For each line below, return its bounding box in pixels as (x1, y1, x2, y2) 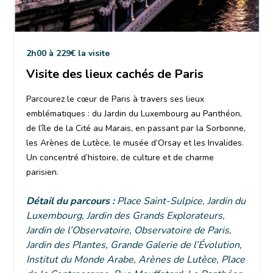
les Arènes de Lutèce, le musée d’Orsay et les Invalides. (26, 136, 244, 149)
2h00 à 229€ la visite (26, 47, 110, 59)
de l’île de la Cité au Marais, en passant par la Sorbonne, (26, 122, 246, 134)
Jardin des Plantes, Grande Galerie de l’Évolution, (26, 238, 243, 252)
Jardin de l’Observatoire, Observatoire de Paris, (26, 223, 232, 237)
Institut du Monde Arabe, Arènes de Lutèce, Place (26, 252, 246, 266)
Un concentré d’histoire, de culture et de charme (26, 151, 214, 163)
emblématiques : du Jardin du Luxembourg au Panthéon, (26, 107, 243, 119)
